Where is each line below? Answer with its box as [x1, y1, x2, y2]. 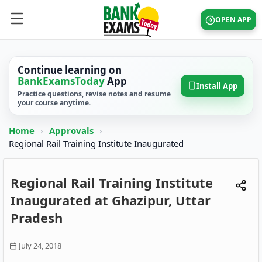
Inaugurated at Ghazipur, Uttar [11, 191, 211, 209]
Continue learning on [18, 63, 122, 77]
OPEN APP [215, 15, 251, 25]
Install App [196, 80, 237, 91]
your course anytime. [18, 98, 91, 108]
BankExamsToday [18, 74, 105, 88]
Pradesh [11, 209, 63, 226]
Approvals [49, 125, 96, 136]
